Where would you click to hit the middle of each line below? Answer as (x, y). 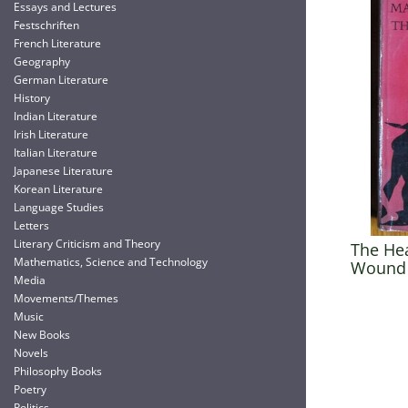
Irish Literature (51, 134)
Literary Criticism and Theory (87, 244)
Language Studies (59, 207)
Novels (31, 353)
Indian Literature (56, 116)
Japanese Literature (63, 171)
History (32, 98)
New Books (42, 335)
